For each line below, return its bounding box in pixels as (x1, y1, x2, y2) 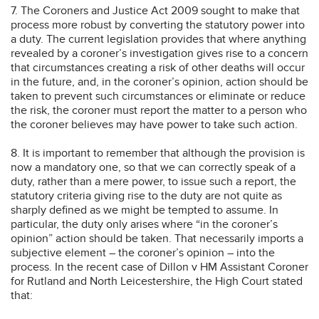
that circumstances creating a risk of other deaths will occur (11, 60, 305, 75)
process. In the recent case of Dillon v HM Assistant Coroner (11, 259, 308, 274)
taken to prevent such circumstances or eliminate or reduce (11, 88, 305, 103)
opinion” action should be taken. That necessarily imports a (11, 231, 303, 246)
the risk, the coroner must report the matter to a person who (11, 103, 307, 117)
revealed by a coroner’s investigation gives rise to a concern (11, 46, 308, 61)
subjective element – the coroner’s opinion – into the (11, 245, 275, 260)
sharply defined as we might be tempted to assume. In (11, 202, 278, 217)
